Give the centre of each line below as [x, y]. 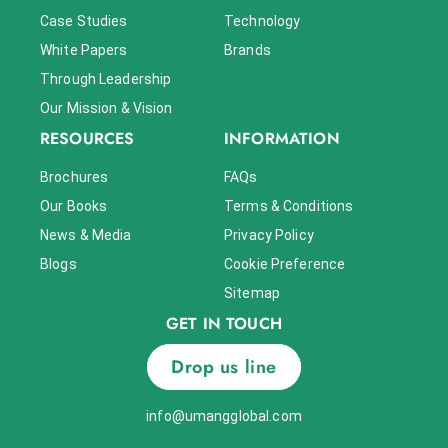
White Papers [84, 50]
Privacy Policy [269, 235]
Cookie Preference [285, 264]
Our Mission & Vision [106, 108]
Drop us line [224, 366]
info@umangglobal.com [224, 416]
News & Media [86, 235]
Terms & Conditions [289, 206]
